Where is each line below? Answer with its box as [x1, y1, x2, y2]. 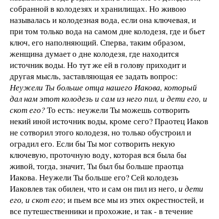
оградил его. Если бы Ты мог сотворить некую [10, 138, 175, 150]
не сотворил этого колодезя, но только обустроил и [10, 127, 191, 138]
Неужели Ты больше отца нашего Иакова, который [10, 82, 197, 93]
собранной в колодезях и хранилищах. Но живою [10, 3, 186, 15]
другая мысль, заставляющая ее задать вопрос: [10, 70, 178, 82]
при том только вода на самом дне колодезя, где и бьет [10, 25, 205, 37]
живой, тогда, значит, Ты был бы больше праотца [10, 160, 184, 172]
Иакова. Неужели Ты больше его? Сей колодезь [10, 172, 178, 183]
